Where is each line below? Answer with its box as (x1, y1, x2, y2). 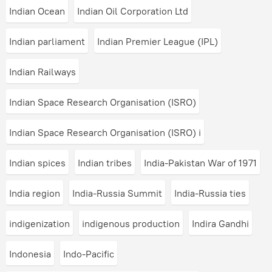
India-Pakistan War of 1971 (144, 157, 257, 169)
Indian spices (9, 157, 66, 169)
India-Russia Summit (72, 187, 162, 199)
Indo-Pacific (63, 248, 114, 260)
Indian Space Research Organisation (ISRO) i (9, 126, 201, 138)
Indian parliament (9, 35, 85, 47)
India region (9, 187, 60, 199)
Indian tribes (78, 157, 132, 169)
